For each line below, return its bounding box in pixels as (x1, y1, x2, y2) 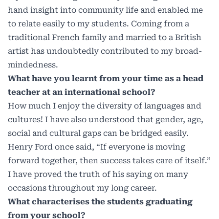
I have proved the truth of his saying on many (8, 170, 188, 179)
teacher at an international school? (8, 88, 155, 97)
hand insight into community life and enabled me (8, 5, 203, 15)
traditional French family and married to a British (8, 33, 201, 43)
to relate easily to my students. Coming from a (8, 19, 189, 29)
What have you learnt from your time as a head (8, 74, 203, 84)
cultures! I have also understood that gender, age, (8, 115, 203, 125)
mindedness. (8, 60, 58, 70)
